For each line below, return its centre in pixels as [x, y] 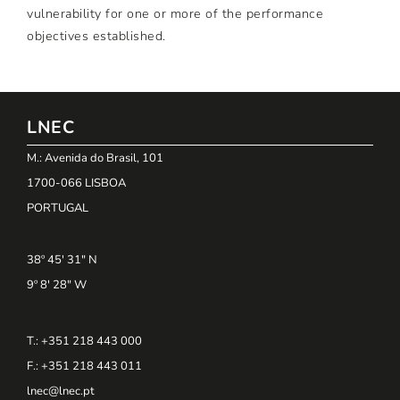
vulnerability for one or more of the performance [175, 14]
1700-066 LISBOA [76, 183]
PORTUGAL [58, 208]
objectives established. [96, 37]
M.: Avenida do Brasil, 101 [95, 158]
